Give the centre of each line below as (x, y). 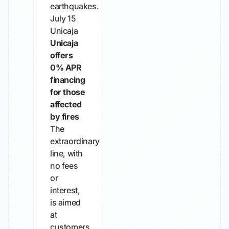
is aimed (65, 202)
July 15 (63, 18)
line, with (66, 153)
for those (68, 92)
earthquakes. (75, 6)
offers (62, 55)
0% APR (66, 67)
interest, (65, 190)
